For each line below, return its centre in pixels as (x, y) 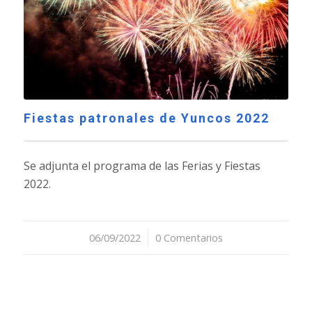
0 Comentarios (189, 238)
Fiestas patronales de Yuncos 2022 (146, 118)
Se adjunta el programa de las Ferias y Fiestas (142, 166)
